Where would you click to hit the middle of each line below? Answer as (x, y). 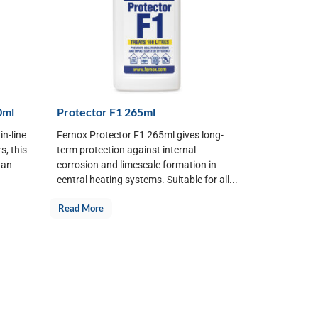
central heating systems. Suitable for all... (147, 180)
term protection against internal (126, 150)
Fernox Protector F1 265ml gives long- (140, 135)
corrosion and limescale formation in (137, 165)
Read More (81, 208)
